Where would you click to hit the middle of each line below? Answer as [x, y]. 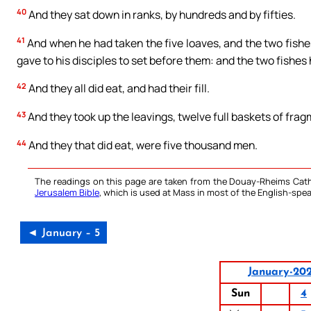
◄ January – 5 [64, 234]
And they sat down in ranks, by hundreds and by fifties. [161, 14]
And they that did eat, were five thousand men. [142, 145]
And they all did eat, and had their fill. [118, 89]
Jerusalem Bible [67, 193]
